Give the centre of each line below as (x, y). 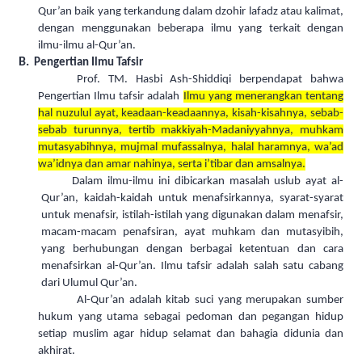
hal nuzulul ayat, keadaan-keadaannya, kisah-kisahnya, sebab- (191, 114)
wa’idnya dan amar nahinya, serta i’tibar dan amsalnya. (172, 165)
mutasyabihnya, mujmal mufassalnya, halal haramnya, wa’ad (191, 148)
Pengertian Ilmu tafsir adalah (111, 97)
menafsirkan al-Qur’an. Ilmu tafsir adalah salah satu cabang (192, 267)
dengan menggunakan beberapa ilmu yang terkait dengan (191, 29)
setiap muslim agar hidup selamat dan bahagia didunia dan (191, 335)
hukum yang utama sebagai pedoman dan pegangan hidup (191, 318)
